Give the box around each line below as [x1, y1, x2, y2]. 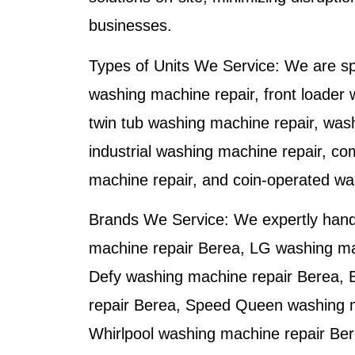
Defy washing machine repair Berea [89, 268, 339, 286]
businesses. [89, 17, 172, 35]
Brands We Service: [89, 211, 229, 229]
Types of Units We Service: [89, 56, 280, 74]
